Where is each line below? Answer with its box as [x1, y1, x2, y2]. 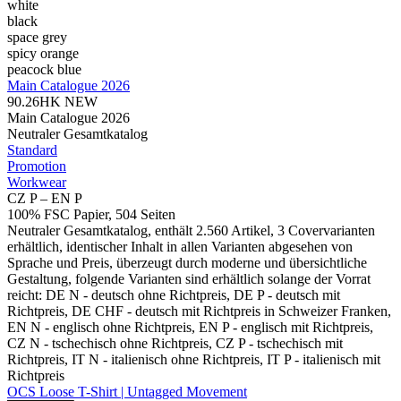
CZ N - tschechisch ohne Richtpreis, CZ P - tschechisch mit [7, 336, 343, 352]
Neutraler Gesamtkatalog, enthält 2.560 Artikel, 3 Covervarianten [7, 223, 375, 239]
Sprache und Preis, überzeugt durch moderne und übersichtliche [7, 255, 367, 271]
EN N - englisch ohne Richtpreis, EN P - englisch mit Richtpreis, [7, 320, 373, 336]
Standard [7, 142, 57, 158]
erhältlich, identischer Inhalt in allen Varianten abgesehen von [7, 239, 353, 255]
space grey [7, 30, 67, 46]
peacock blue [7, 62, 81, 78]
